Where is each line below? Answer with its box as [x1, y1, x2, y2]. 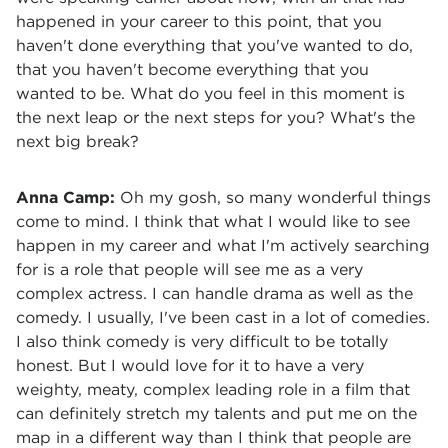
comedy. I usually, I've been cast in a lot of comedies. [16, 308, 430, 327]
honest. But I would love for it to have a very [16, 356, 364, 375]
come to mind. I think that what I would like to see [16, 212, 410, 231]
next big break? [16, 132, 139, 151]
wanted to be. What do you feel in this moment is [16, 84, 405, 103]
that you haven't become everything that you [16, 60, 369, 79]
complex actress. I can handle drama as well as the [16, 284, 413, 303]
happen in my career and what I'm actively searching [16, 236, 430, 255]
